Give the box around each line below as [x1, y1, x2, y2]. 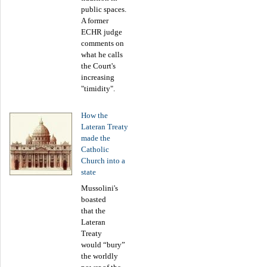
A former [81, 16, 108, 26]
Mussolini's [81, 183, 118, 193]
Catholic [81, 144, 109, 154]
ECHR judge [81, 27, 122, 37]
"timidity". [81, 84, 115, 94]
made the [81, 133, 110, 142]
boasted [81, 194, 106, 204]
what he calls [81, 50, 123, 60]
